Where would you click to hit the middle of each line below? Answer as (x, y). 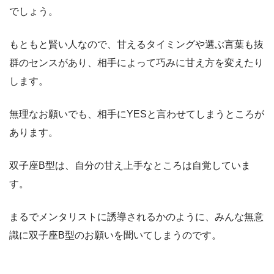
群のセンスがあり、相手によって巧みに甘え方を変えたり (136, 62)
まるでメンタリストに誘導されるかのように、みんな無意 (136, 217)
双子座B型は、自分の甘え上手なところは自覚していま (130, 165)
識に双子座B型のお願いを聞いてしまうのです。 (115, 235)
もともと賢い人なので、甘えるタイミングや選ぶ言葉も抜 (136, 44)
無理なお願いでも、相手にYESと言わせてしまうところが (137, 114)
